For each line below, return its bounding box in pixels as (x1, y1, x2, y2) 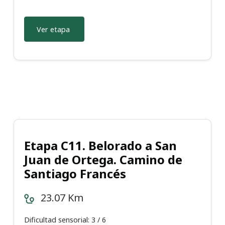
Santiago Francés (24, 165, 126, 182)
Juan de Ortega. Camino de (24, 151, 182, 168)
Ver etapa (37, 24, 70, 34)
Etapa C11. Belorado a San (24, 137, 177, 154)
